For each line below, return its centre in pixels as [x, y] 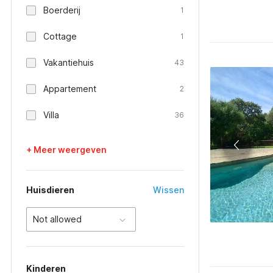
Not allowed [57, 219]
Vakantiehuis [69, 62]
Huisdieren [50, 190]
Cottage [60, 36]
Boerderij [62, 10]
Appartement [70, 89]
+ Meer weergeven [66, 150]
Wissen [168, 190]
